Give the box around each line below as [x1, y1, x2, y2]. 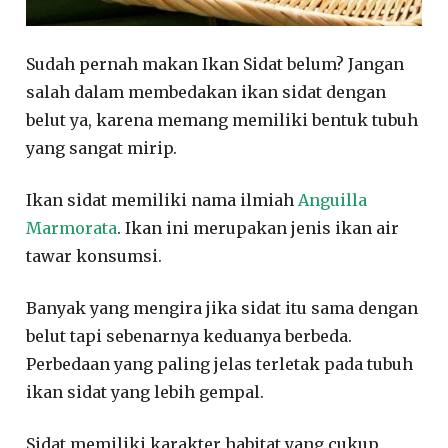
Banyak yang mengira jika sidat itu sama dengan [26, 298, 419, 319]
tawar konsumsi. [26, 246, 163, 267]
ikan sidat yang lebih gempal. [26, 382, 265, 403]
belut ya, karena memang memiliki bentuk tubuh [26, 110, 419, 131]
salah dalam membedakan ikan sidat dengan [26, 82, 387, 103]
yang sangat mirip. [26, 138, 178, 159]
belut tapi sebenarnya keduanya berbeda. [26, 326, 353, 347]
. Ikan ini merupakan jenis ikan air [117, 218, 400, 239]
